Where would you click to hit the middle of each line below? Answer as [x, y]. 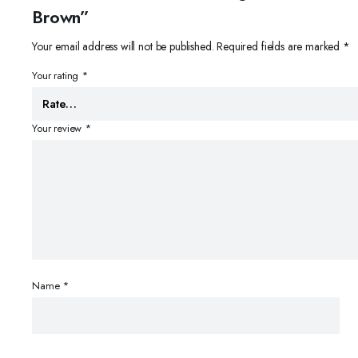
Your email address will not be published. [123, 46]
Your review [59, 128]
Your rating [57, 76]
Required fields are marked [280, 46]
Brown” [61, 17]
